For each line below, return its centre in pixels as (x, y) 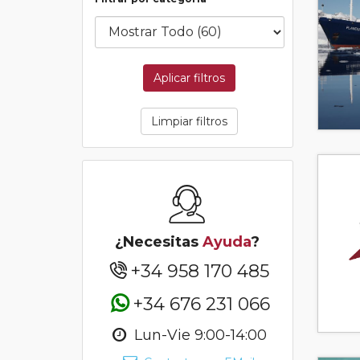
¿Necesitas (159, 241)
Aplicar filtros (190, 78)
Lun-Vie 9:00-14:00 (199, 335)
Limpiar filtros (190, 121)
